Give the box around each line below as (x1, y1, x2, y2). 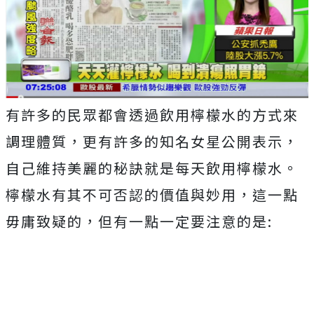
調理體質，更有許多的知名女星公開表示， (6, 131, 299, 152)
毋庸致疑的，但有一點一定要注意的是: (6, 211, 273, 232)
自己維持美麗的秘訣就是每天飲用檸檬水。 (6, 158, 299, 179)
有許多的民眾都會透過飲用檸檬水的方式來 (6, 104, 299, 125)
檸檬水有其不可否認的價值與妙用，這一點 (6, 184, 299, 205)
